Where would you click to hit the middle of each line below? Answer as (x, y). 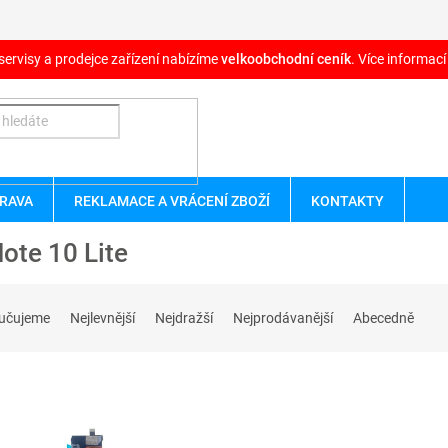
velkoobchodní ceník (286, 58)
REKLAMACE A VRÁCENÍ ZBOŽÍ (172, 200)
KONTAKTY (347, 200)
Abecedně (383, 318)
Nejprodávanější (283, 318)
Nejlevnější (102, 318)
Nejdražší (184, 318)
